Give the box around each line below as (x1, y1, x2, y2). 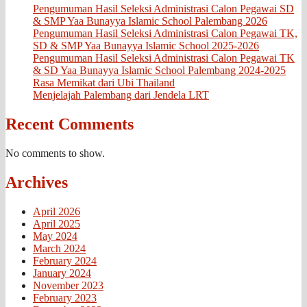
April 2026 (33, 205, 80, 217)
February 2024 (33, 254, 97, 267)
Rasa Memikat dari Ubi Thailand (33, 76, 175, 88)
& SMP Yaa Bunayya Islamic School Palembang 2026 (33, 14, 267, 27)
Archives (5, 173, 68, 191)
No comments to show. (5, 147, 105, 159)
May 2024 (33, 230, 77, 242)
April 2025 (33, 217, 80, 230)
